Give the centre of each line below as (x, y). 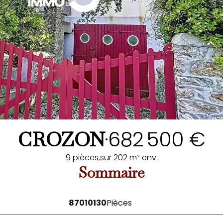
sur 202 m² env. (129, 158)
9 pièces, (83, 158)
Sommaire (111, 172)
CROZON (61, 139)
